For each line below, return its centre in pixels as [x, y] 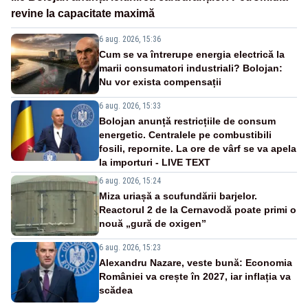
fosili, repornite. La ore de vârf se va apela [198, 148]
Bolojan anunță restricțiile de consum [187, 121]
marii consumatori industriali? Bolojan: [191, 68]
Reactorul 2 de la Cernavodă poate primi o [198, 209]
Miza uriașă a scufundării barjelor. [178, 196]
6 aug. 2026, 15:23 [130, 247]
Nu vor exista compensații [160, 81]
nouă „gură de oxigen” [153, 223]
